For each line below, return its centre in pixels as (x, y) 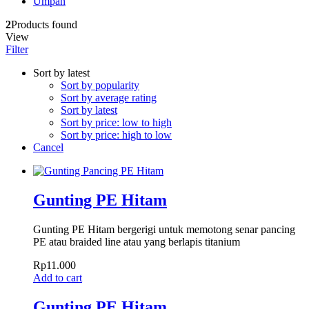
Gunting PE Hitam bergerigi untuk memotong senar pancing (164, 229)
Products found (44, 24)
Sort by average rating (109, 97)
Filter (17, 49)
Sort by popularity (100, 85)
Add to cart (58, 277)
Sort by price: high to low (116, 134)
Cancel (48, 147)
